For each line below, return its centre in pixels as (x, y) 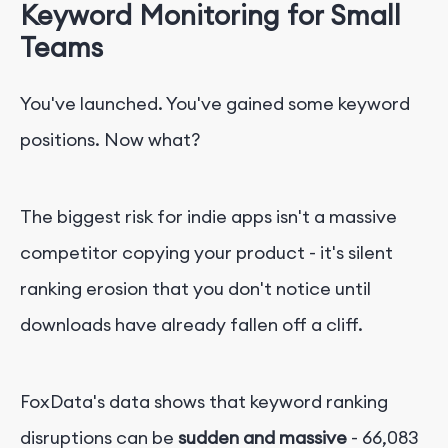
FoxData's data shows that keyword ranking (204, 401)
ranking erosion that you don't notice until (195, 288)
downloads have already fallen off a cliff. (191, 324)
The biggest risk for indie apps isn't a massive (208, 216)
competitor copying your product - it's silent (206, 252)
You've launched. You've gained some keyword (215, 103)
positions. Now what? (110, 139)
